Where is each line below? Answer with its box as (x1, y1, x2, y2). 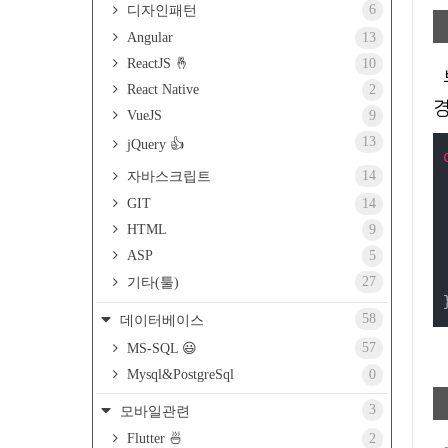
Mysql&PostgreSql (123, 367, 234, 382)
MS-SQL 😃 (123, 341, 197, 356)
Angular (123, 30, 173, 45)
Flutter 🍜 (123, 431, 183, 446)
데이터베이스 (116, 313, 204, 328)
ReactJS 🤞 (123, 56, 189, 71)
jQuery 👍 (123, 137, 184, 152)
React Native (123, 82, 199, 97)
